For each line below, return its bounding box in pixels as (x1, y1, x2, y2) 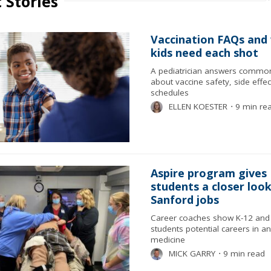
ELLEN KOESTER (168, 101, 227, 112)
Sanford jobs (150, 192, 219, 207)
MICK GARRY (168, 248, 215, 259)
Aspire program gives (150, 166, 267, 180)
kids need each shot (150, 45, 258, 60)
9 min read (220, 248, 265, 259)
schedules (150, 87, 189, 98)
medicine (150, 234, 185, 245)
